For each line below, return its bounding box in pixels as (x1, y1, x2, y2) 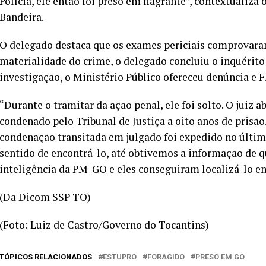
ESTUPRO (103, 252, 137, 261)
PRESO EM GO (195, 252, 245, 261)
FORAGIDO (147, 252, 185, 261)
